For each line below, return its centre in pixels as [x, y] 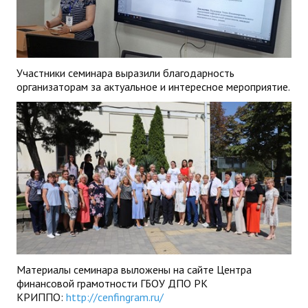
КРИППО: [41, 297]
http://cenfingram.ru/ [115, 297]
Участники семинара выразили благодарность [125, 73]
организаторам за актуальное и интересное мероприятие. [153, 86]
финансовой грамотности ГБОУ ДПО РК [112, 284]
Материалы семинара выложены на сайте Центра [134, 270]
